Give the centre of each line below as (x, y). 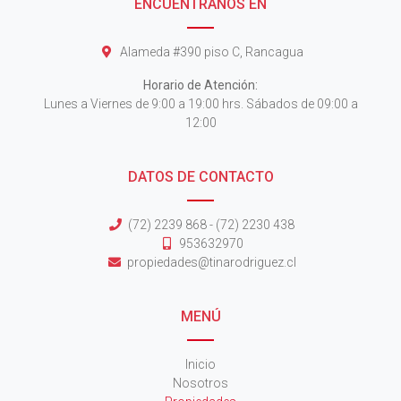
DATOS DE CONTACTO (200, 177)
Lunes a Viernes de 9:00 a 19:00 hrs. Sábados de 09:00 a (200, 104)
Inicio (200, 365)
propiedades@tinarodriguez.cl (211, 263)
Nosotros (200, 384)
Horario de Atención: (200, 85)
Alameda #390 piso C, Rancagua (211, 52)
